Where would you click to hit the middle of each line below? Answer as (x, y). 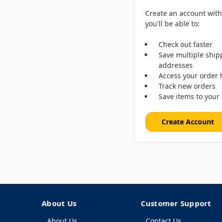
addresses (176, 65)
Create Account (188, 121)
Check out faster (186, 44)
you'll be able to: (172, 23)
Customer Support (176, 203)
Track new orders (187, 86)
